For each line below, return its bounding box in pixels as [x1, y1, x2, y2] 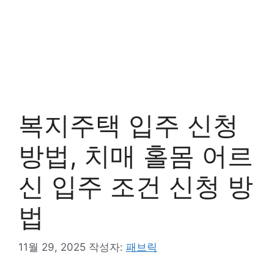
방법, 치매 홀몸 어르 [18, 140, 253, 171]
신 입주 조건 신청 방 [18, 171, 253, 202]
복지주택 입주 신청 [18, 109, 239, 141]
